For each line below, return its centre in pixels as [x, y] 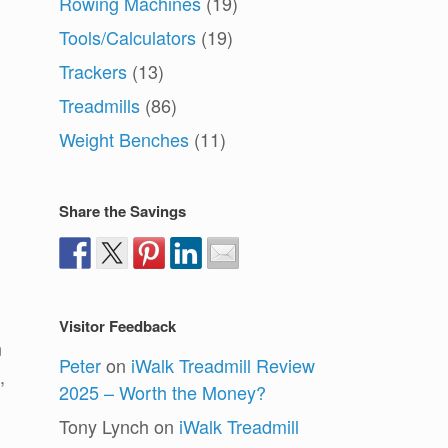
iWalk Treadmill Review [223, 365]
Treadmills [100, 105]
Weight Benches [124, 139]
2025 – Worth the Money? [163, 392]
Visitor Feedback [118, 326]
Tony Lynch [104, 426]
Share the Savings [123, 211]
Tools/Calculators [128, 37]
